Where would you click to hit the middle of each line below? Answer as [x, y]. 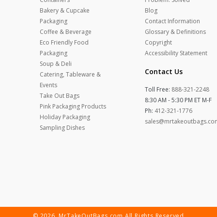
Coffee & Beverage [66, 32]
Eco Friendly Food [64, 42]
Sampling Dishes [62, 128]
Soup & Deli [56, 64]
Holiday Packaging [65, 117]
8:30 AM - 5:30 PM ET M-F [178, 100]
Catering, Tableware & [70, 74]
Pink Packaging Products [73, 106]
